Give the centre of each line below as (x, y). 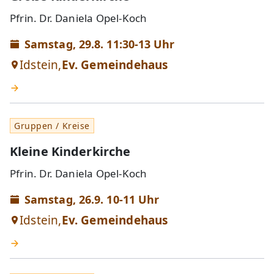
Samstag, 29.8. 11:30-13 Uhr (100, 44)
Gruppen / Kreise (52, 125)
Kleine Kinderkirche (70, 151)
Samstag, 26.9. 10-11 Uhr (92, 199)
